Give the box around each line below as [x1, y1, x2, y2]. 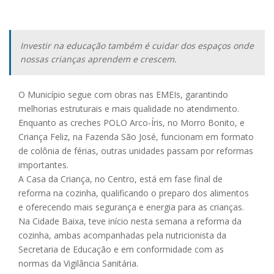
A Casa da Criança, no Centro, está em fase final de [18, 173, 223, 185]
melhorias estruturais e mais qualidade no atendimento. [18, 103, 239, 114]
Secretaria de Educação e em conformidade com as [18, 243, 224, 255]
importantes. [18, 159, 71, 171]
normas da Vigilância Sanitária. [18, 257, 138, 269]
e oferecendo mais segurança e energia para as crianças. [18, 201, 244, 213]
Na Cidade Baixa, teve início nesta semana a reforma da [18, 215, 242, 227]
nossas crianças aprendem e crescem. [20, 53, 177, 65]
